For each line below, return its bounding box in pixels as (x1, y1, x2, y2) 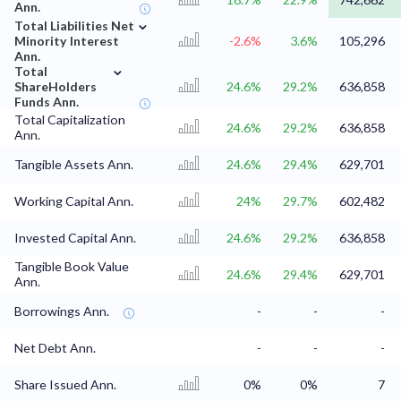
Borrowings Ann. (14, 303, 109, 320)
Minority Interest (14, 33, 119, 49)
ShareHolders (14, 79, 97, 95)
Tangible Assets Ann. (14, 157, 133, 173)
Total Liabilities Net (14, 18, 134, 34)
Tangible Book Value (14, 259, 129, 275)
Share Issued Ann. (14, 377, 116, 393)
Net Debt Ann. (14, 340, 96, 356)
